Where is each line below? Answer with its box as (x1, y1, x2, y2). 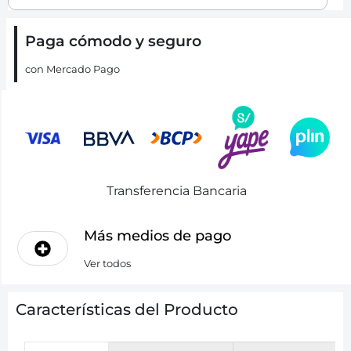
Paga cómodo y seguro (25, 32, 201, 51)
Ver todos (84, 256, 132, 270)
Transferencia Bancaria (106, 183, 247, 198)
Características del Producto (16, 299, 238, 319)
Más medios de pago (84, 226, 232, 244)
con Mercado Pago (25, 63, 120, 76)
